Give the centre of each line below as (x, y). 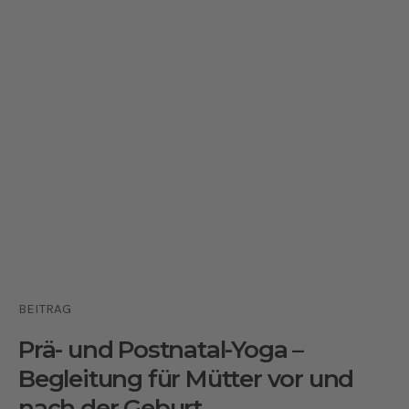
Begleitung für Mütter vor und (186, 379)
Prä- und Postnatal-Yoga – (161, 350)
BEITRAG (45, 309)
